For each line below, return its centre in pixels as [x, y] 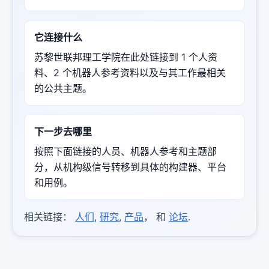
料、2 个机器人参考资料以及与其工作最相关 [130, 72]
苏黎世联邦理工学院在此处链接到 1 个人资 [126, 57]
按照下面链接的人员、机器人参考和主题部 [126, 151]
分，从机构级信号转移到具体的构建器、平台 [131, 167]
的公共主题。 [63, 88]
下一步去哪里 [63, 131]
